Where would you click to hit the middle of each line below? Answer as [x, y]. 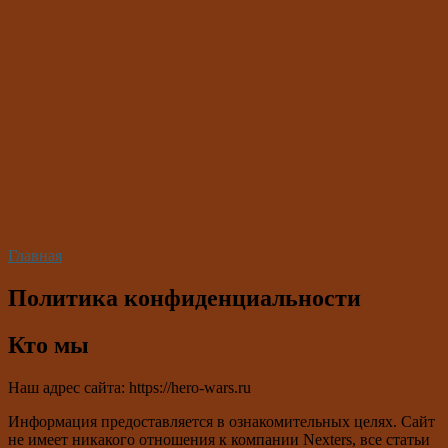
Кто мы [48, 344]
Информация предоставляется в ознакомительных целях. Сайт [221, 421]
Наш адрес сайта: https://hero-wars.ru [129, 387]
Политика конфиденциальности [184, 297]
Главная [35, 255]
